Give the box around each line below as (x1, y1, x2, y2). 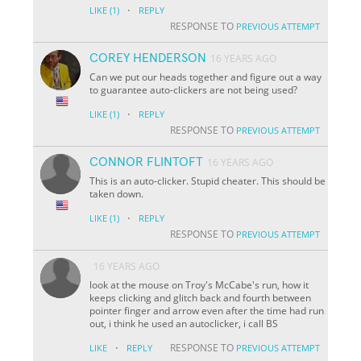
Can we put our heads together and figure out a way (89, 69, 322, 84)
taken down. (89, 186, 144, 201)
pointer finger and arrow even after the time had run (89, 303, 325, 317)
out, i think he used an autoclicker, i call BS (89, 316, 279, 330)
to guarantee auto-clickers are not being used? (89, 82, 298, 97)
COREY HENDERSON (89, 51, 207, 64)
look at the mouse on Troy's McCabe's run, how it (89, 277, 309, 292)
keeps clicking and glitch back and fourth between (89, 290, 312, 305)
